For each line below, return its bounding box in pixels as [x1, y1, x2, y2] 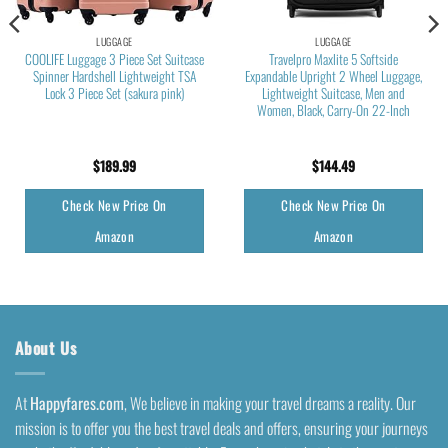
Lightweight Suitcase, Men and [262, 82, 405, 103]
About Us [15, 336, 77, 361]
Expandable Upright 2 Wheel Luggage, [245, 65, 422, 86]
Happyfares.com [30, 390, 124, 415]
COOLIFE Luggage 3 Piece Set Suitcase [25, 48, 204, 69]
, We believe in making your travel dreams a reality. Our [124, 390, 416, 415]
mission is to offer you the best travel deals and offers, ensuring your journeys [15, 415, 428, 440]
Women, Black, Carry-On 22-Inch [257, 99, 410, 120]
